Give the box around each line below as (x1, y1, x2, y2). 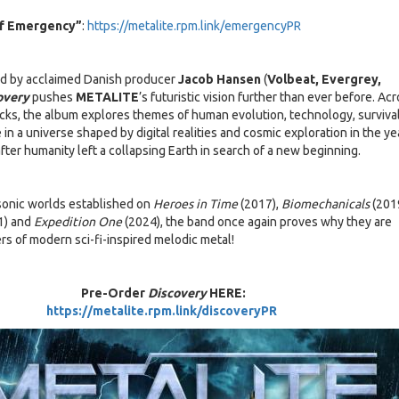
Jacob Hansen (177, 72, 261, 87)
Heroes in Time (152, 197, 238, 212)
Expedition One (33, 215, 122, 230)
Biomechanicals (281, 197, 370, 212)
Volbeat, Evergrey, (266, 72, 381, 87)
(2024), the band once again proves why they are (121, 215, 392, 230)
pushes (28, 90, 76, 105)
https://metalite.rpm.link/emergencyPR (86, 19, 301, 34)
